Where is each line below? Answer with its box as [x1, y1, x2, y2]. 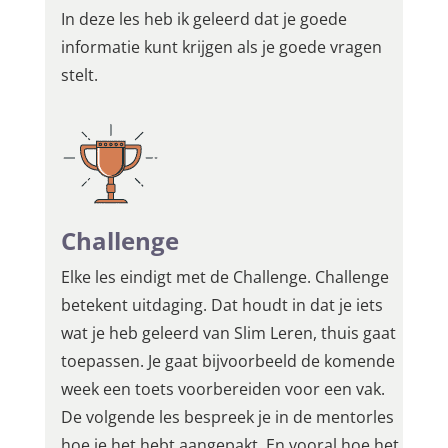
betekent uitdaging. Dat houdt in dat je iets [60, 294, 383, 317]
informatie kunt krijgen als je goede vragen [60, 36, 382, 59]
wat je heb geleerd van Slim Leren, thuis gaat [60, 322, 396, 345]
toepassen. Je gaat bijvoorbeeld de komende [60, 350, 395, 373]
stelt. [60, 64, 98, 87]
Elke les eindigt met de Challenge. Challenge [60, 266, 389, 289]
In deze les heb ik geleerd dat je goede [60, 8, 347, 31]
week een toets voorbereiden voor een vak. [60, 378, 385, 401]
